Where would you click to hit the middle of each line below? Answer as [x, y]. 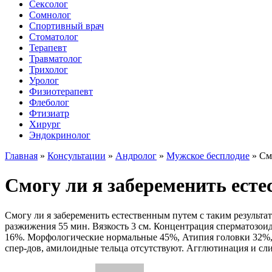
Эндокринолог [60, 135]
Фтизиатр [49, 113]
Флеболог [49, 102]
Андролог [136, 156]
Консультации [76, 156]
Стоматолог [54, 37]
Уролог [44, 80]
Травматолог [56, 59]
